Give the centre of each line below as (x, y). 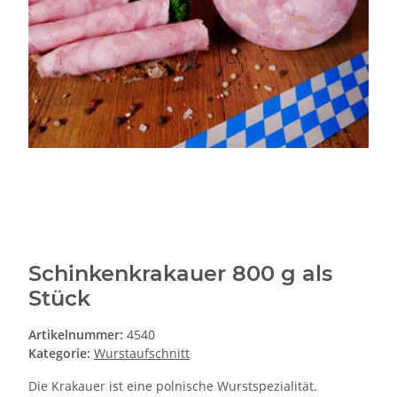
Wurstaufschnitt (142, 354)
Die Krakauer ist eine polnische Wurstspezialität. (173, 386)
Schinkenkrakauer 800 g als (180, 274)
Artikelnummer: (78, 335)
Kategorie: (61, 354)
